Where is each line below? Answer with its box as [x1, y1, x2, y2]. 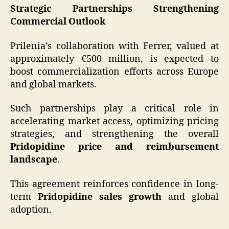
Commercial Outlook [10, 16, 105, 28]
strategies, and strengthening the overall [10, 128, 219, 141]
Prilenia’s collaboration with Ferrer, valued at [10, 40, 219, 52]
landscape [10, 154, 57, 166]
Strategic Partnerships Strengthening [10, 3, 219, 15]
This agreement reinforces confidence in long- [10, 178, 219, 190]
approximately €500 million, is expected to [10, 53, 219, 65]
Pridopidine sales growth [38, 191, 162, 203]
